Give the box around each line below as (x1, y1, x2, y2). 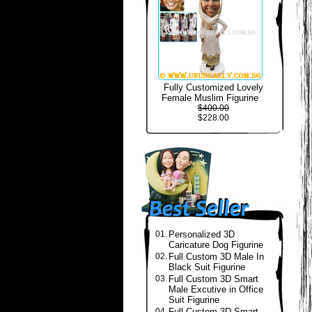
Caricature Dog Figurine (169, 240, 263, 250)
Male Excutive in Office (169, 284, 263, 295)
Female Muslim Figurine (162, 93, 258, 103)
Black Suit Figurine (169, 262, 245, 272)
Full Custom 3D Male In (169, 251, 264, 262)
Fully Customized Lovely (164, 82, 263, 93)
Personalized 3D (169, 229, 235, 240)
